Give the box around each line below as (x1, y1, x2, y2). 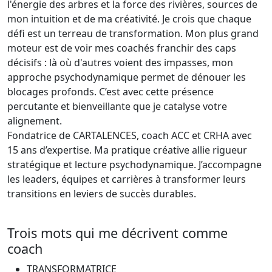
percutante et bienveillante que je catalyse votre (7, 100, 227, 113)
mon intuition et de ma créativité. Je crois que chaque (7, 12, 251, 25)
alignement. (7, 114, 62, 127)
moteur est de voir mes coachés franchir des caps (7, 41, 236, 55)
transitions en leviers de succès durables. (7, 187, 196, 200)
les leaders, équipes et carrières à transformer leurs (7, 172, 246, 186)
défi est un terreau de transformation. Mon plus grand (7, 27, 259, 40)
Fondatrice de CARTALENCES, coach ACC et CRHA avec (7, 129, 252, 142)
